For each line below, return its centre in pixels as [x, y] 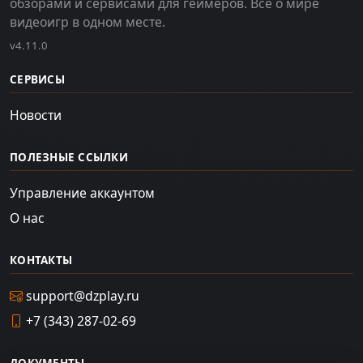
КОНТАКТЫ [41, 261]
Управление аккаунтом [82, 193]
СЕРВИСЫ [37, 80]
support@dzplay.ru [81, 296]
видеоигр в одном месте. [88, 22]
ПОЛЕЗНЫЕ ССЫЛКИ [69, 158]
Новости [36, 115]
